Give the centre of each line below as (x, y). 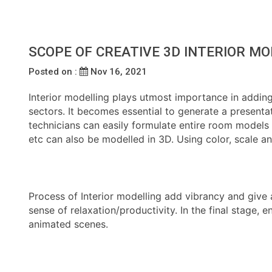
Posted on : (54, 71)
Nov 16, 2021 (117, 71)
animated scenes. (68, 224)
